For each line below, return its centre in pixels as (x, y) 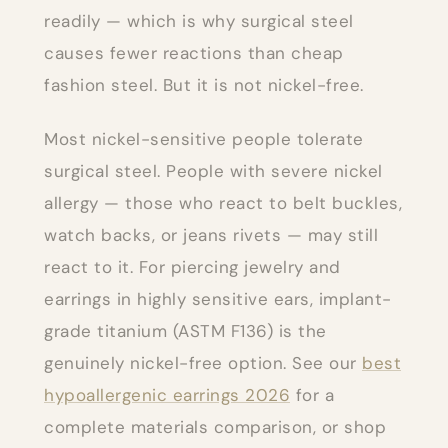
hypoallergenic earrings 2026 (167, 394)
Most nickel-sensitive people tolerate (204, 138)
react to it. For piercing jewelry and (192, 266)
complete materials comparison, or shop (215, 426)
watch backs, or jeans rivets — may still (211, 234)
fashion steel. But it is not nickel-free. (204, 84)
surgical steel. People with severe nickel (213, 170)
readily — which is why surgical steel (199, 20)
